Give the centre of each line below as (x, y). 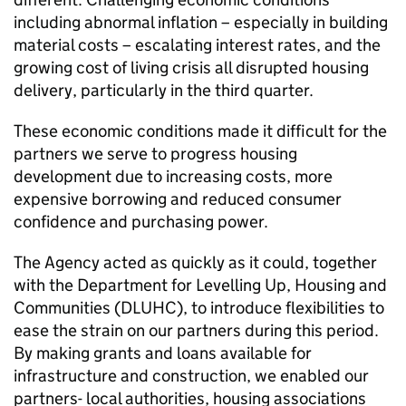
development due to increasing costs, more (173, 176)
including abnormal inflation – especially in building (201, 22)
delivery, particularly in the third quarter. (164, 90)
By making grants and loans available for (163, 353)
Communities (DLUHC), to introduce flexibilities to (199, 308)
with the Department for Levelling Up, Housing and (200, 285)
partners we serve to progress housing (155, 154)
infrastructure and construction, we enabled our (191, 376)
